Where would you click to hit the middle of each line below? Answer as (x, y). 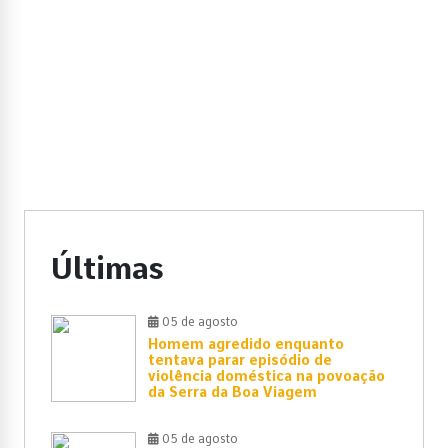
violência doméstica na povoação (266, 376)
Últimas (107, 268)
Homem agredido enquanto (246, 344)
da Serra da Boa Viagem (232, 392)
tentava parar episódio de (240, 360)
